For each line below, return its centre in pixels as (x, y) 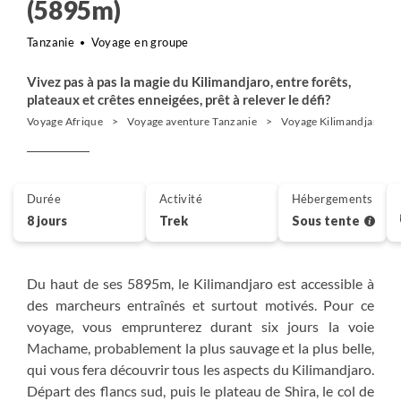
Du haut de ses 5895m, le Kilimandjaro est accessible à (200, 283)
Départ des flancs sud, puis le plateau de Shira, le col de (200, 391)
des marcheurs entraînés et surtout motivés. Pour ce (200, 305)
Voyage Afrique (65, 121)
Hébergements (332, 199)
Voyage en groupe (140, 42)
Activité (180, 199)
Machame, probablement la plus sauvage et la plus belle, (200, 348)
